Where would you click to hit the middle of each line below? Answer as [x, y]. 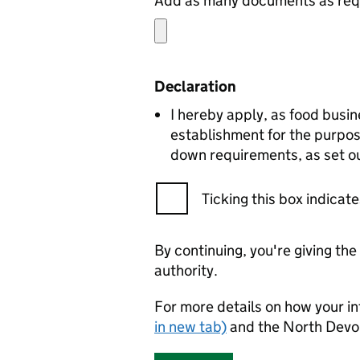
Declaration [195, 86]
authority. [186, 270]
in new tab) [190, 327]
